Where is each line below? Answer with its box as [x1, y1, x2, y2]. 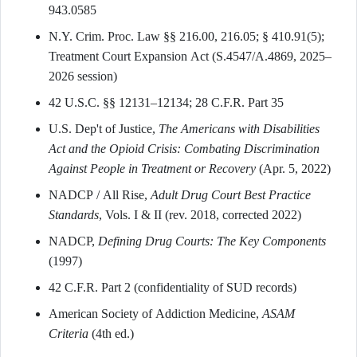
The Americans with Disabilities [159, 122, 320, 135]
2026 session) [49, 69, 117, 83]
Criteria [49, 327, 88, 340]
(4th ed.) [88, 327, 134, 340]
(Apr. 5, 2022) [256, 162, 331, 175]
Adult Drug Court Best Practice [151, 188, 311, 202]
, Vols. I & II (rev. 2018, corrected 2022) [99, 208, 301, 222]
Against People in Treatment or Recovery [49, 162, 256, 175]
